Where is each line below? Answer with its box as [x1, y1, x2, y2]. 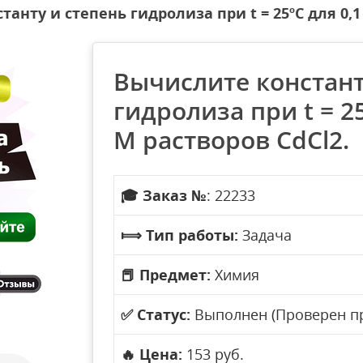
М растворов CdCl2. [113, 123, 349, 156]
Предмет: [139, 265, 211, 284]
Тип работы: [146, 225, 238, 245]
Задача [238, 225, 292, 245]
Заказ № [143, 186, 207, 205]
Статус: [137, 305, 190, 324]
